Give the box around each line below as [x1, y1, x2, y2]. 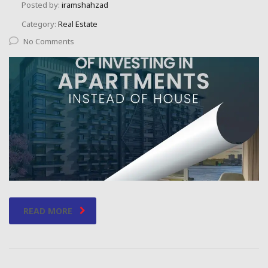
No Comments [23, 36, 74, 47]
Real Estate [58, 19, 98, 30]
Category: [22, 19, 58, 30]
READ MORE [23, 205, 72, 217]
